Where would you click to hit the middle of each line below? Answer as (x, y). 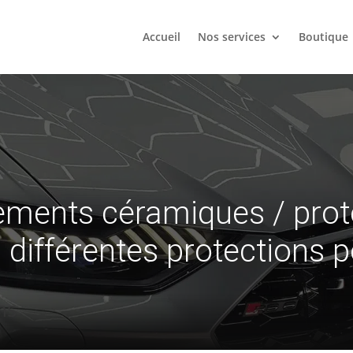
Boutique (323, 37)
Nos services (231, 37)
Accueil (161, 37)
